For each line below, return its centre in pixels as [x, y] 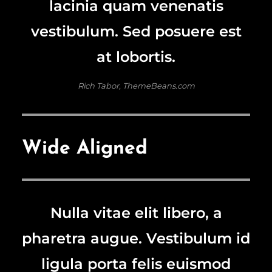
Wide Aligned [85, 148]
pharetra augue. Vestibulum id [136, 238]
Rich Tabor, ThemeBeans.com [136, 85]
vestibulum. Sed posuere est [136, 31]
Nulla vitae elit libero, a [136, 212]
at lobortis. [136, 56]
